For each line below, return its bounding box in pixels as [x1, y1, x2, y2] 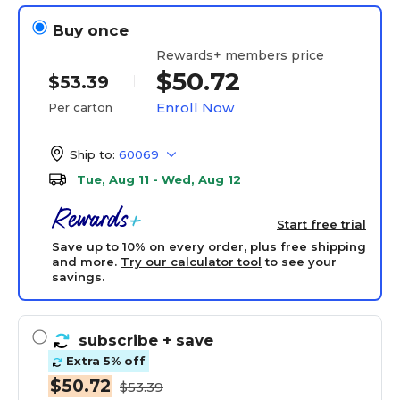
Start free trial [277, 217, 366, 231]
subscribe [79, 331, 162, 349]
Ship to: [70, 147, 115, 162]
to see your [262, 254, 337, 269]
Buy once [53, 21, 129, 39]
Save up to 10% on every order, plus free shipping [52, 239, 366, 254]
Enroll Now [156, 98, 234, 116]
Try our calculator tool [121, 254, 262, 269]
